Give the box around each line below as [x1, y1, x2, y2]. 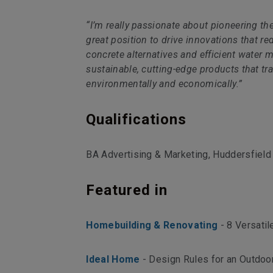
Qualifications [86, 111, 186, 128]
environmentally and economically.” [86, 78, 243, 90]
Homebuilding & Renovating [86, 219, 218, 231]
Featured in [86, 182, 168, 199]
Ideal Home [86, 253, 140, 265]
